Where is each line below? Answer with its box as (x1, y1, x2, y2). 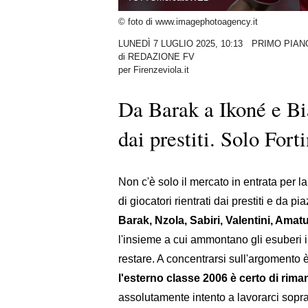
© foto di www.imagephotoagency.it (118, 16, 258, 27)
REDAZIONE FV (128, 52, 195, 63)
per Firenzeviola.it (118, 65, 189, 76)
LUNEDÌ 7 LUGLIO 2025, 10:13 (118, 38, 243, 49)
